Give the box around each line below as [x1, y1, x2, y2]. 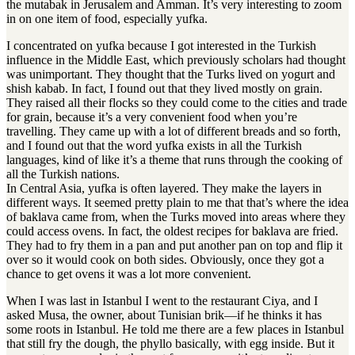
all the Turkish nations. [6, 167, 120, 181]
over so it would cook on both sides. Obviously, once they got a [6, 253, 324, 267]
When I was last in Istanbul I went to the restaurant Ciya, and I [6, 294, 318, 308]
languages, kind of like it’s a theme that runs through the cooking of [6, 153, 342, 167]
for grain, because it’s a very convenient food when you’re [6, 110, 297, 124]
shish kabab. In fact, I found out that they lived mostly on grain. [6, 82, 323, 96]
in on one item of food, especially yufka [6, 12, 204, 26]
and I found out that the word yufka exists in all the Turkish [6, 139, 302, 153]
